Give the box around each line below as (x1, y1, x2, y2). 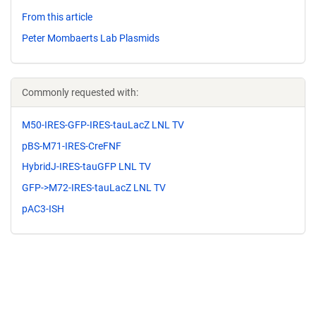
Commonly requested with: (22, 86, 138, 98)
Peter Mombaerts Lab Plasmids (22, 32, 159, 44)
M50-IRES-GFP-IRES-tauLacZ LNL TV (22, 119, 184, 130)
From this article (22, 11, 92, 23)
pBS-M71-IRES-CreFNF (22, 140, 121, 152)
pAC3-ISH (22, 202, 64, 214)
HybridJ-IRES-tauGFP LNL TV (22, 161, 151, 173)
